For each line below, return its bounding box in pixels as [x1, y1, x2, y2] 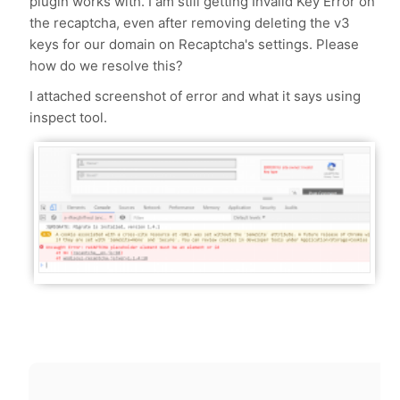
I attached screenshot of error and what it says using [29, 87, 362, 104]
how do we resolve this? [29, 57, 184, 74]
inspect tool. [29, 109, 108, 126]
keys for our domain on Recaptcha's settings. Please [29, 36, 360, 53]
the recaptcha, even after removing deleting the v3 [29, 14, 351, 31]
